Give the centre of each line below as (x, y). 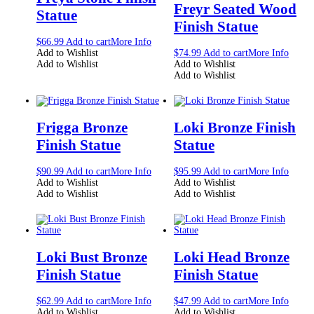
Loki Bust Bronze (91, 257)
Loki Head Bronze (231, 257)
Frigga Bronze (82, 127)
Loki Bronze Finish (234, 127)
